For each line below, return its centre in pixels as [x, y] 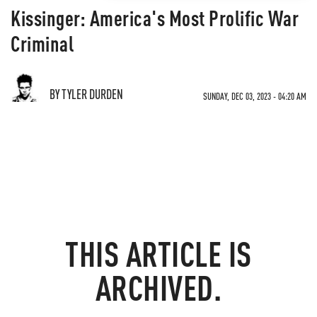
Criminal [42, 43]
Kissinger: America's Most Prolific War [155, 18]
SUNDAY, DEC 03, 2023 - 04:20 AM [255, 96]
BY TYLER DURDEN [86, 94]
